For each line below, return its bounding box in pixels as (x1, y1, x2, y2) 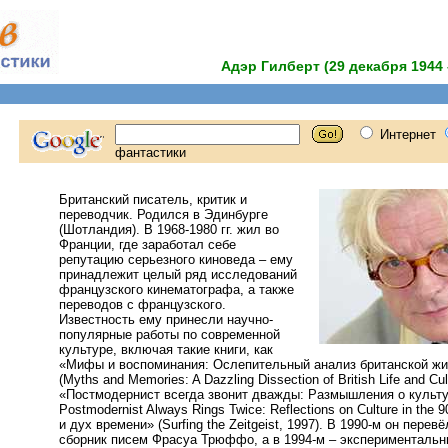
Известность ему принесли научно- (59, 312, 273, 327)
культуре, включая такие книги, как (59, 342, 273, 357)
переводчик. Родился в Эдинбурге (59, 207, 268, 222)
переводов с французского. (59, 297, 226, 312)
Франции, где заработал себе (59, 237, 236, 252)
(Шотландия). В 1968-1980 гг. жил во (59, 222, 279, 237)
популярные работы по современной (59, 327, 280, 342)
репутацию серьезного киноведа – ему (59, 252, 293, 267)
